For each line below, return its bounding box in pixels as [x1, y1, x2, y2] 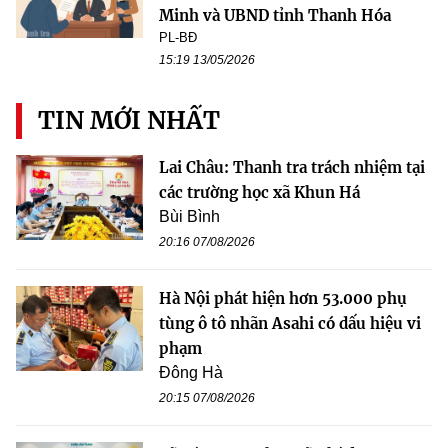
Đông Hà [159, 364, 223, 382]
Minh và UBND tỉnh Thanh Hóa [159, 6, 391, 26]
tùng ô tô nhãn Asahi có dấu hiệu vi [159, 314, 421, 334]
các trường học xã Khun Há [159, 183, 360, 203]
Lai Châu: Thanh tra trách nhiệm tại [159, 158, 425, 178]
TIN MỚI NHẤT [38, 105, 220, 137]
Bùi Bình [159, 208, 220, 226]
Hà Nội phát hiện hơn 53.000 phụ [159, 289, 407, 309]
